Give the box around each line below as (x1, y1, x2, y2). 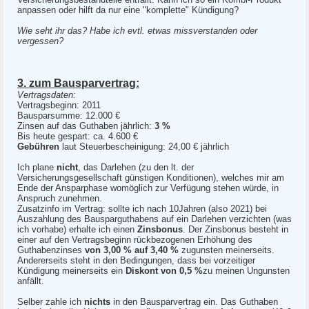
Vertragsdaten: (17, 90, 76, 100)
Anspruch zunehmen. (17, 193, 102, 203)
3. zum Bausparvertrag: (17, 77, 139, 89)
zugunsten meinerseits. (181, 245, 275, 255)
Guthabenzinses (17, 245, 85, 255)
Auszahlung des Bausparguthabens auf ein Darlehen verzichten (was (17, 214, 292, 224)
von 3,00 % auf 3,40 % (85, 245, 181, 255)
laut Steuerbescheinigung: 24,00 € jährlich (59, 141, 229, 152)
